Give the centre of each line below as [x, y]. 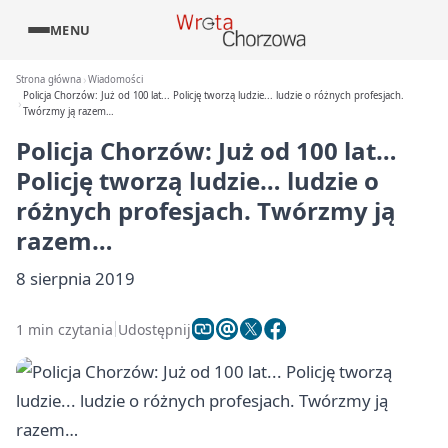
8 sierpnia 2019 [75, 278]
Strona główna [48, 79]
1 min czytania [64, 329]
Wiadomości [116, 79]
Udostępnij [154, 329]
